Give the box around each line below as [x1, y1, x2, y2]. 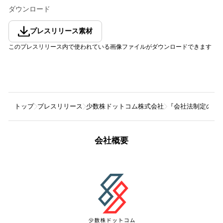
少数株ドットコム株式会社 [86, 102, 164, 110]
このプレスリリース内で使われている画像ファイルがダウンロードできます [8, 43, 212, 50]
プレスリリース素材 [30, 27, 93, 35]
